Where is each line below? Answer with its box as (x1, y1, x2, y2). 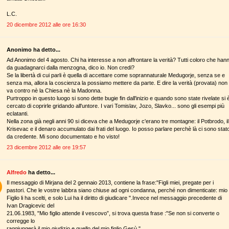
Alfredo (7, 169, 27, 175)
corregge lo (7, 218, 35, 224)
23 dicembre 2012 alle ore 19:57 (7, 144, 86, 150)
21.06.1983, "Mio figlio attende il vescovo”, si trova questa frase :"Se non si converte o (7, 210, 219, 217)
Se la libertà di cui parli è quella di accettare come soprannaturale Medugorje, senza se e (7, 72, 225, 79)
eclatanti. (7, 110, 29, 117)
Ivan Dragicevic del (7, 202, 54, 209)
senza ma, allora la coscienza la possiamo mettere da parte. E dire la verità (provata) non (7, 80, 227, 86)
